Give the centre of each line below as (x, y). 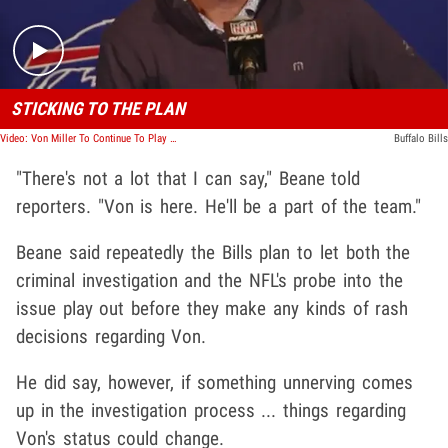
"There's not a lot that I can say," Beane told (188, 179)
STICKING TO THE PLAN (97, 109)
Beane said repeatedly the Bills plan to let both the (213, 253)
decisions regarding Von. (111, 337)
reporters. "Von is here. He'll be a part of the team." (218, 207)
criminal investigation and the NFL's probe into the (209, 281)
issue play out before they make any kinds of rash (212, 309)
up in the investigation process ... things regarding (211, 411)
